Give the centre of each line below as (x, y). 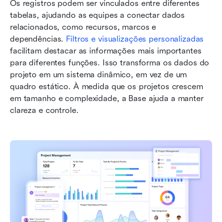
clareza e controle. (44, 110)
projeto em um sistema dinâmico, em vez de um (99, 74)
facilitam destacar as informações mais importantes (106, 51)
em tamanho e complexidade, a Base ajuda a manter (107, 98)
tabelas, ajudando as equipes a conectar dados (98, 15)
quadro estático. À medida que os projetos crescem (107, 86)
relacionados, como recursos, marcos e (83, 27)
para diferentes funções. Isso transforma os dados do (110, 62)
